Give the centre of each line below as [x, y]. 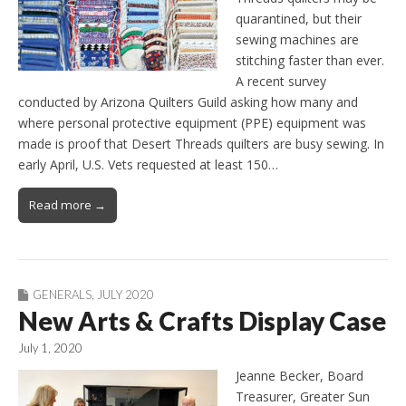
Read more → [68, 205]
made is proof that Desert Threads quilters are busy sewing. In [201, 144]
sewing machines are [297, 40]
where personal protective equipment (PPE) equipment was [192, 123]
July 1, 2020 [50, 348]
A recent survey [281, 82]
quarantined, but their [299, 19]
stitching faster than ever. [310, 61]
